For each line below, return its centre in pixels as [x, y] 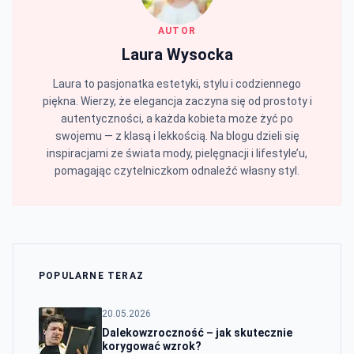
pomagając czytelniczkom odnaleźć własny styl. [177, 170]
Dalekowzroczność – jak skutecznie [197, 332]
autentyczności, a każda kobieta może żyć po [177, 118]
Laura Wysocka [177, 54]
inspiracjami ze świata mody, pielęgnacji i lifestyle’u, [177, 153]
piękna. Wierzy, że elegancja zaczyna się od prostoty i [177, 101]
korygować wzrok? [152, 346]
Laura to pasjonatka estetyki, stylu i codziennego [177, 83]
